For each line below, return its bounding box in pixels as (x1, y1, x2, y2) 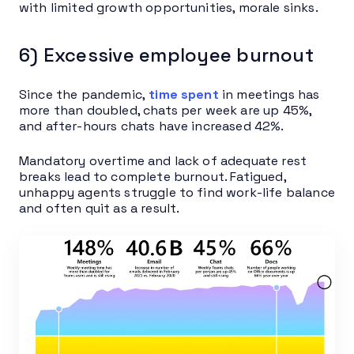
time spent (149, 85, 219, 103)
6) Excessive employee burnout (19, 42, 314, 67)
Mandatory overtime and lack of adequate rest (19, 152, 307, 169)
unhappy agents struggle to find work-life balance (19, 183, 335, 201)
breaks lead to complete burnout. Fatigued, (19, 168, 286, 185)
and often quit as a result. (19, 199, 180, 217)
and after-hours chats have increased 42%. (19, 117, 284, 134)
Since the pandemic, (19, 85, 149, 103)
